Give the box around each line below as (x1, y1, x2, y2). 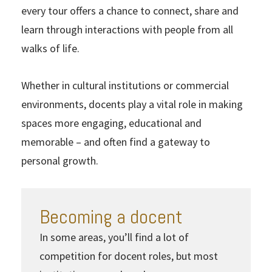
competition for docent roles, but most (39, 248, 218, 263)
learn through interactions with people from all (21, 22, 233, 36)
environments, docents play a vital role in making (21, 97, 243, 111)
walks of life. (21, 41, 80, 55)
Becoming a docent (39, 204, 183, 229)
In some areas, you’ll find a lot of (39, 229, 189, 244)
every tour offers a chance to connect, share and (21, 3, 239, 18)
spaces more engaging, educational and (21, 115, 202, 130)
